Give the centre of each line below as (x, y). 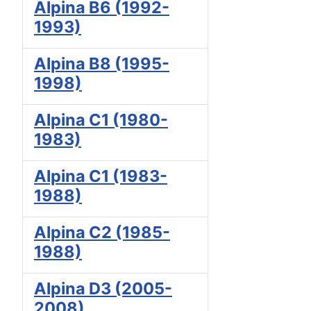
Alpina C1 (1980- (101, 120)
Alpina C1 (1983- (101, 176)
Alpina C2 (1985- (102, 233)
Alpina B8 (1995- (102, 64)
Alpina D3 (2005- (103, 289)
